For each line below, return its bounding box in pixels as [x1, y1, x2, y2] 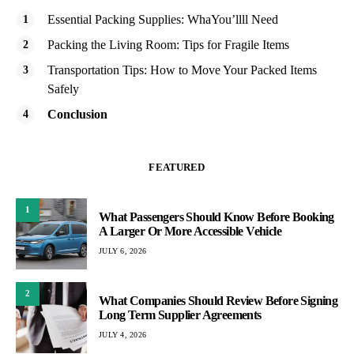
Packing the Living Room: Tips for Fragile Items [47, 37, 289, 51]
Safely [47, 81, 79, 96]
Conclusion [47, 107, 107, 121]
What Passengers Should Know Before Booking [99, 210, 334, 224]
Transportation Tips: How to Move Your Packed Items [47, 62, 317, 77]
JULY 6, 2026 [99, 247, 146, 256]
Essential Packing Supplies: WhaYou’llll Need [47, 12, 278, 26]
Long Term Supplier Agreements [99, 308, 262, 322]
